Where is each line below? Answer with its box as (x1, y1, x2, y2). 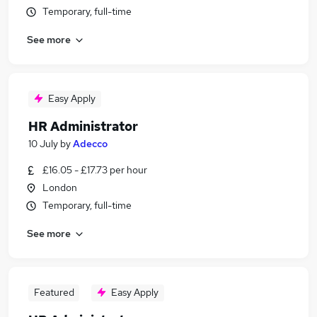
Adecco (73, 137, 108, 150)
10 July (28, 137, 58, 150)
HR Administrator (28, 118, 138, 134)
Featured (33, 286, 74, 299)
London (42, 181, 77, 194)
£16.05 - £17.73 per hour (42, 163, 147, 176)
